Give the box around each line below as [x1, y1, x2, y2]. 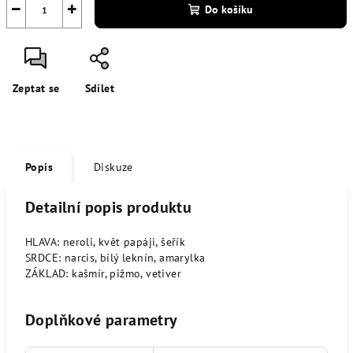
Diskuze [94, 160, 133, 174]
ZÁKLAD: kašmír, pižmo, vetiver [25, 266, 181, 281]
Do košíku [205, 2, 253, 17]
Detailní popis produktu [25, 197, 192, 217]
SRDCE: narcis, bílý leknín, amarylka [25, 251, 206, 265]
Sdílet [84, 81, 115, 95]
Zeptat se [13, 81, 60, 95]
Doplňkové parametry [25, 310, 178, 330]
